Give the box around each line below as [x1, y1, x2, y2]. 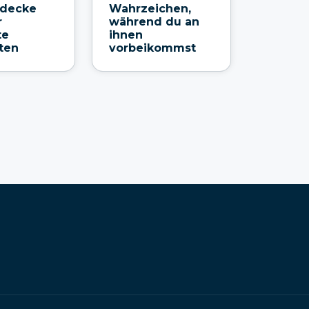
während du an [108, 14, 199, 28]
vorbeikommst [108, 41, 196, 54]
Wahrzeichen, [108, 1, 191, 15]
